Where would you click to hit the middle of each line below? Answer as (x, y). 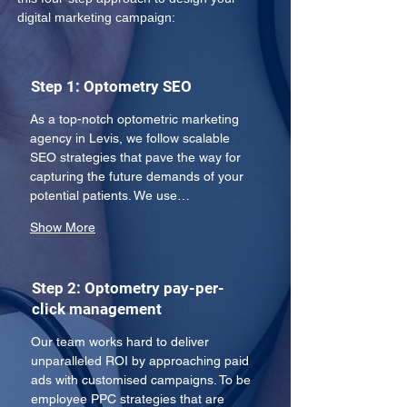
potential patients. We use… (110, 195)
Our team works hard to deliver (122, 342)
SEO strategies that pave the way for (137, 157)
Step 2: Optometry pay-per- (128, 288)
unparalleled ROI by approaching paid (142, 361)
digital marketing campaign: (96, 17)
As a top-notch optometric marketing (136, 119)
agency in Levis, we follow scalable (132, 138)
